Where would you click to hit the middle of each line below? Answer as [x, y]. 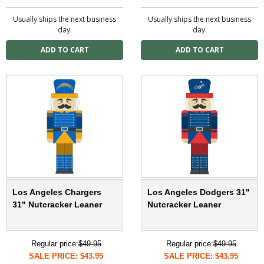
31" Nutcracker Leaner [57, 204]
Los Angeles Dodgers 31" [199, 192]
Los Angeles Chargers [57, 192]
